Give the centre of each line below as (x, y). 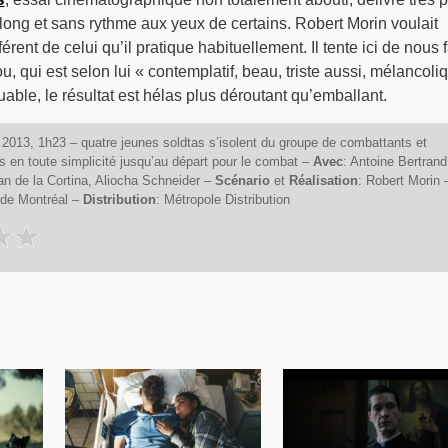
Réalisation (323, 181)
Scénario (244, 181)
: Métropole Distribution (222, 200)
